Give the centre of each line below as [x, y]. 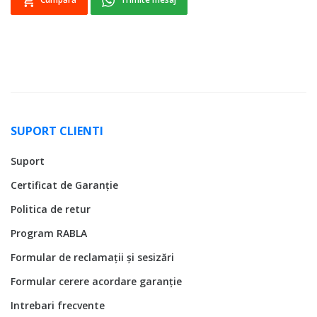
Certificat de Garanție [64, 185]
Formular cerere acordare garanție [96, 281]
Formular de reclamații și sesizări [92, 257]
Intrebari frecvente [58, 305]
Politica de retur [51, 209]
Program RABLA [49, 233]
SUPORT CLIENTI [57, 131]
